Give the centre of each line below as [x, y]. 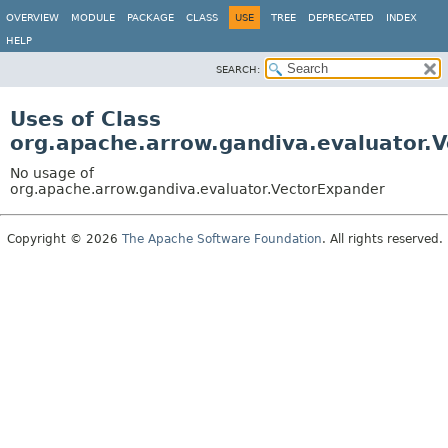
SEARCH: [238, 69]
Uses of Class [85, 119]
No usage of [52, 173]
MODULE [93, 17]
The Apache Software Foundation [222, 239]
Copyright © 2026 [64, 239]
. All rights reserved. [382, 239]
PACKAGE [150, 17]
